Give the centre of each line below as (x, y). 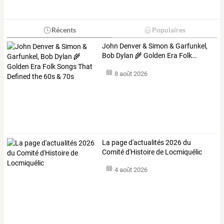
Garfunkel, (191, 46)
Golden (154, 56)
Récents (63, 30)
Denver (130, 46)
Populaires (168, 30)
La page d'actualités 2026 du (147, 142)
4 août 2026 (131, 170)
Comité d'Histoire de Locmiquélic (152, 152)
